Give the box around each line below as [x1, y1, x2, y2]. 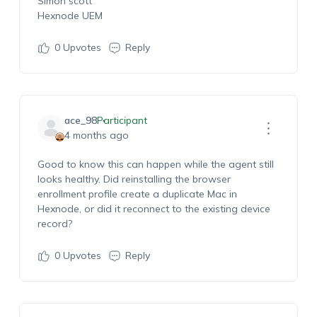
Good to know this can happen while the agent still [37, 158, 274, 171]
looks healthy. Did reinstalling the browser [37, 173, 231, 185]
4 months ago [64, 129, 129, 142]
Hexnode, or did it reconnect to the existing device [37, 202, 270, 215]
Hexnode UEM [37, 9, 103, 22]
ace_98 [64, 114, 97, 127]
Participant [96, 114, 147, 127]
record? [37, 217, 72, 230]
